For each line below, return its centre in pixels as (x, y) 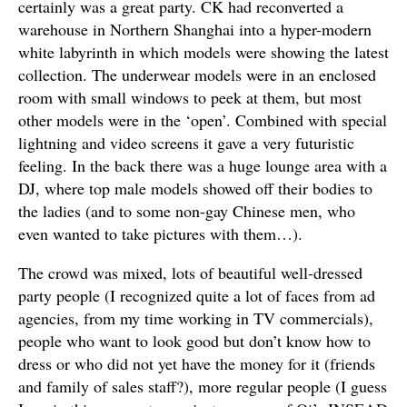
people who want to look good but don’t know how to (194, 341)
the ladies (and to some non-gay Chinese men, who (187, 211)
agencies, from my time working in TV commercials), (196, 318)
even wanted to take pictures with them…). (160, 233)
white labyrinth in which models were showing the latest (203, 52)
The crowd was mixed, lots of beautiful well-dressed (190, 273)
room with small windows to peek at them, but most (190, 97)
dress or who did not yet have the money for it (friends (197, 363)
